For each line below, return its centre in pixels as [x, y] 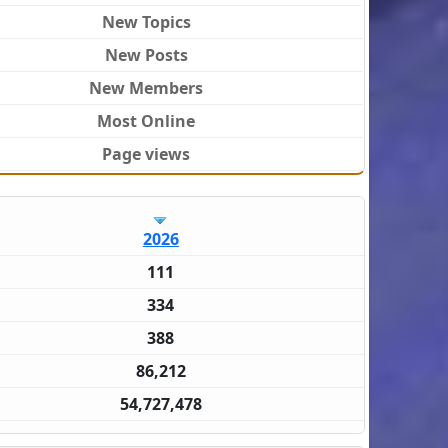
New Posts [146, 55]
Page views [146, 154]
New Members [146, 88]
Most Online [146, 121]
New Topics [146, 22]
